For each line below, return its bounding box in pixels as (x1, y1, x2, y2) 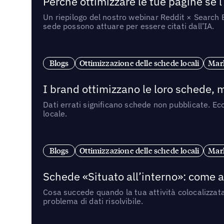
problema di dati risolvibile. (43, 195, 143, 206)
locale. (43, 108, 67, 118)
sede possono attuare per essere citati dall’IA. (43, 20, 214, 31)
